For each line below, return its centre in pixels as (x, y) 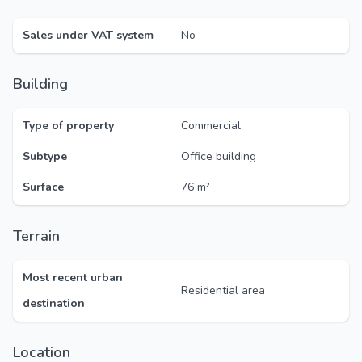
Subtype (45, 156)
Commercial (211, 126)
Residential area (223, 290)
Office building (219, 156)
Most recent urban (73, 278)
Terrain (40, 236)
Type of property (68, 126)
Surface (43, 187)
